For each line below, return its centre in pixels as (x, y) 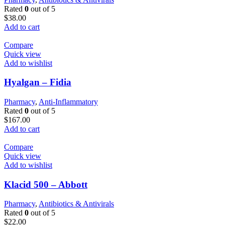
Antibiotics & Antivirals (76, 204)
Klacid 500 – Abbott (46, 184)
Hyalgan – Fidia (38, 82)
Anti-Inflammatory (68, 102)
